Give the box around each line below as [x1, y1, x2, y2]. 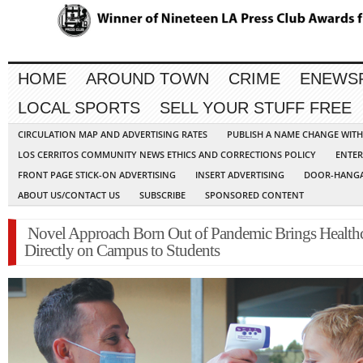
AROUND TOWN [86, 70, 209, 88]
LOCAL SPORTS [18, 99, 140, 117]
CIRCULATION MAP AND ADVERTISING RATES [18, 128, 207, 141]
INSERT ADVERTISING [195, 169, 284, 181]
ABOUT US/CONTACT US [18, 189, 120, 202]
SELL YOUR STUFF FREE [160, 99, 352, 117]
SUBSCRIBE [139, 189, 186, 202]
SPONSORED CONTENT [205, 189, 304, 202]
